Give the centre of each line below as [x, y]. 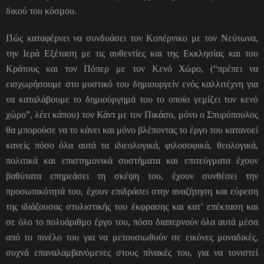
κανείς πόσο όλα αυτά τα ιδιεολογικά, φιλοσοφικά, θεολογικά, [132, 145]
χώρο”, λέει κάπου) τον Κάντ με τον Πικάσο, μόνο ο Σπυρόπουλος [132, 114]
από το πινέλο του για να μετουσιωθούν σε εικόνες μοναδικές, [132, 237]
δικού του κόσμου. [41, 11]
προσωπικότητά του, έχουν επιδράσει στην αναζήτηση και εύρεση [132, 191]
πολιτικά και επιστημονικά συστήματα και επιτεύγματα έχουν [132, 160]
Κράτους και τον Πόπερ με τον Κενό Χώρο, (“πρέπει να [132, 68]
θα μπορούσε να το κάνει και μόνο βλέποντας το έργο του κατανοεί [132, 130]
